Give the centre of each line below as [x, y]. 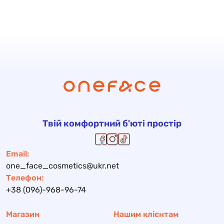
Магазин [23, 214]
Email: [18, 154]
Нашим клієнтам [146, 214]
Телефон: [25, 178]
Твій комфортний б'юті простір [112, 123]
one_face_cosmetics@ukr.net [62, 166]
